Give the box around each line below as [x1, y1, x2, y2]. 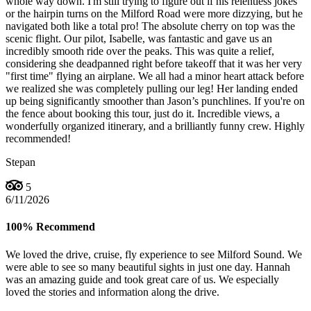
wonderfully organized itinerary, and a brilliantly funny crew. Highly [6, 120, 305, 133]
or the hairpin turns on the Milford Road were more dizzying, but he [6, 8, 303, 20]
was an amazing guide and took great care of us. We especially [6, 273, 279, 285]
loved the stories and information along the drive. [6, 285, 219, 298]
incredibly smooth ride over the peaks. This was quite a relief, [6, 45, 274, 58]
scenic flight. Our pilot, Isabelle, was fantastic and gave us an [6, 33, 272, 45]
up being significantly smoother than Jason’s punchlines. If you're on [6, 95, 305, 108]
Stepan [6, 156, 35, 169]
